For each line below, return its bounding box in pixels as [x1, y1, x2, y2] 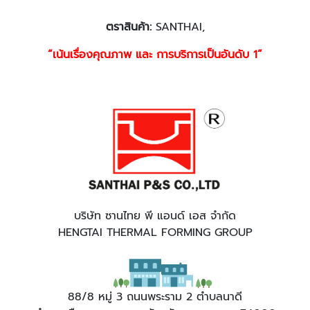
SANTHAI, [151, 18, 205, 35]
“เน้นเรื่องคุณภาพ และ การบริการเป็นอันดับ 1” [48, 46, 262, 63]
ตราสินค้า [105, 18, 149, 35]
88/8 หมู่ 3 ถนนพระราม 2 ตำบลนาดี [68, 289, 242, 306]
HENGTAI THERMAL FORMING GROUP [57, 224, 253, 241]
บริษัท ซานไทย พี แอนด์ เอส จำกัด [74, 208, 236, 225]
